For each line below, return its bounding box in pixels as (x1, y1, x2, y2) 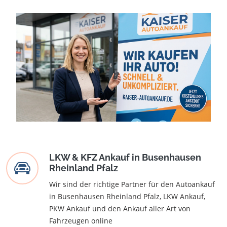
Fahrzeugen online (49, 216, 112, 226)
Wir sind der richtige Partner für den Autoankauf (49, 179, 215, 190)
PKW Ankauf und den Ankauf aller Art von (49, 204, 191, 214)
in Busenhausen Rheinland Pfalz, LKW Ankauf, (49, 192, 205, 202)
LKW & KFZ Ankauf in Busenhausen (49, 152, 201, 163)
